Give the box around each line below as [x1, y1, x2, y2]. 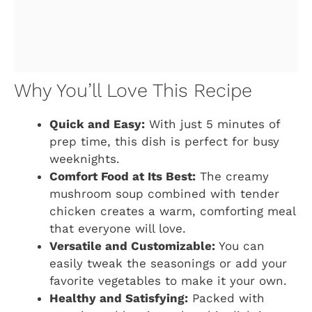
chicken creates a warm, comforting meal [49, 204, 295, 219]
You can [215, 239, 265, 253]
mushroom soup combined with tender [49, 187, 279, 201]
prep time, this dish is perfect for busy [49, 134, 279, 149]
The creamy [196, 169, 269, 184]
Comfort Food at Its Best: [49, 169, 196, 184]
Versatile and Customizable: [49, 239, 215, 253]
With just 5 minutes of [145, 117, 280, 132]
